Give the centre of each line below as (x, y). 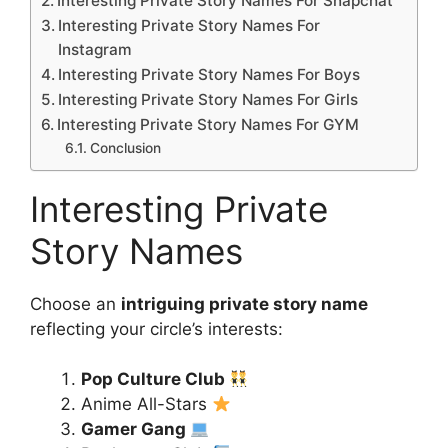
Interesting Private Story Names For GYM (208, 124)
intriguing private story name (244, 303)
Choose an (75, 303)
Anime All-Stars (146, 404)
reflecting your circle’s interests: (156, 328)
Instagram (95, 49)
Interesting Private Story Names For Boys (209, 74)
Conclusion (125, 147)
